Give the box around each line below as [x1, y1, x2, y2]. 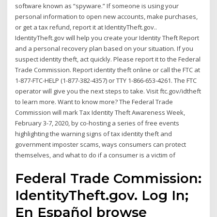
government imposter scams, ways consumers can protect [15, 139, 186, 149]
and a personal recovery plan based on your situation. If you [15, 44, 194, 53]
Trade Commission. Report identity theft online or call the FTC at [15, 65, 201, 74]
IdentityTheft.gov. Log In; [15, 187, 189, 204]
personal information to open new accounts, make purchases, [15, 12, 198, 21]
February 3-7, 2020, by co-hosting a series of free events [15, 118, 180, 127]
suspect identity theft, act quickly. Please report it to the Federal [15, 54, 201, 63]
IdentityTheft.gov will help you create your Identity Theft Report [15, 33, 200, 42]
